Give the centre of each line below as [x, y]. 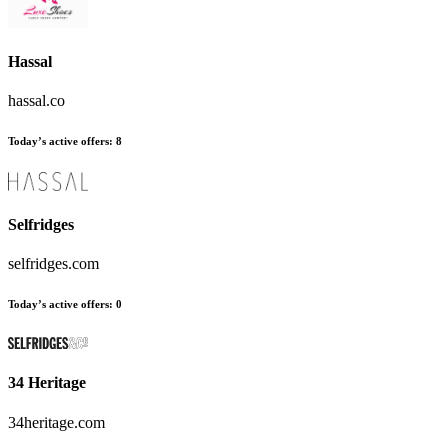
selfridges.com [53, 264]
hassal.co [36, 101]
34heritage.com [56, 422]
